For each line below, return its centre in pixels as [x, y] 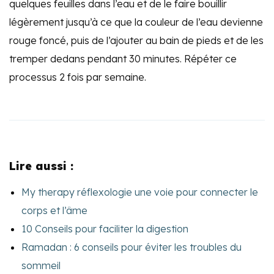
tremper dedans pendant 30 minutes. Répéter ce [123, 59]
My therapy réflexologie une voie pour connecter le [140, 192]
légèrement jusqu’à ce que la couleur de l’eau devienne [136, 22]
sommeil [41, 266]
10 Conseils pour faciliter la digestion [105, 229]
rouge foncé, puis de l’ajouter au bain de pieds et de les [136, 41]
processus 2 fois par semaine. [78, 77]
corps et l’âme [54, 211]
